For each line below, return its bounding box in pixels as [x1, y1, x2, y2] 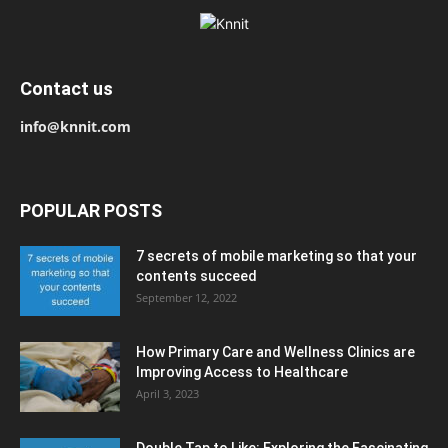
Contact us [20, 78, 113, 100]
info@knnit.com [20, 117, 131, 137]
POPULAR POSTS [20, 200, 162, 222]
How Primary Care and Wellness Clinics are [136, 344, 415, 361]
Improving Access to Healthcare [136, 364, 348, 381]
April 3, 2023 [136, 386, 199, 402]
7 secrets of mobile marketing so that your [136, 248, 417, 265]
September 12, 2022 [136, 290, 237, 306]
